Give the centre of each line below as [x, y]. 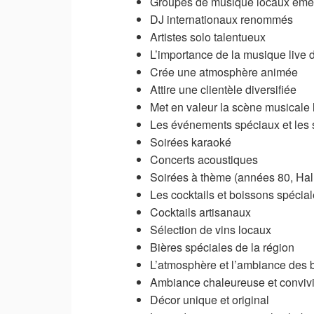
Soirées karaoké [191, 142]
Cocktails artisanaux [200, 212]
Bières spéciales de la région [222, 247]
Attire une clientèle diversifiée [223, 89]
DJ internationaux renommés [221, 19]
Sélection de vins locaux [211, 229]
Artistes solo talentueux [208, 36]
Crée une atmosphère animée [224, 71]
